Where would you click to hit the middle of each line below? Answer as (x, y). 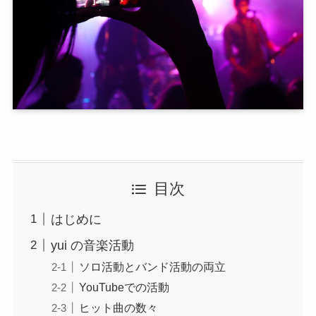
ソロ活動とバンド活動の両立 (152, 266)
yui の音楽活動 (92, 245)
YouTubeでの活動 (124, 287)
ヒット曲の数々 (118, 308)
